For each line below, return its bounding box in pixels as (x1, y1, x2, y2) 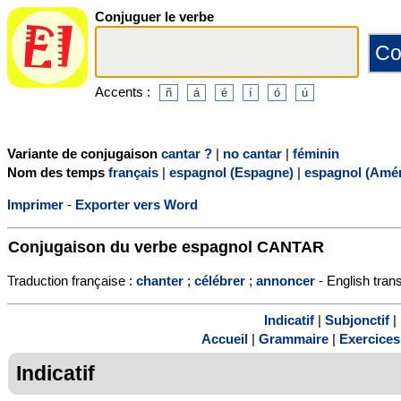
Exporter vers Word (75, 196, 198, 212)
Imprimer (7, 196, 64, 212)
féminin (293, 145, 339, 161)
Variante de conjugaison (7, 145, 161, 161)
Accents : (95, 83, 150, 99)
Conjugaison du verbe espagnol (8, 236, 257, 256)
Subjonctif (324, 312, 389, 328)
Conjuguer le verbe (95, 9, 214, 24)
